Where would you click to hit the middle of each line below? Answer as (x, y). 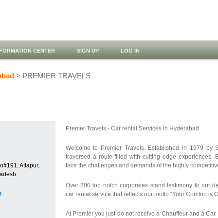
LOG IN (130, 51)
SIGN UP (88, 51)
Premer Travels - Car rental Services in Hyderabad (132, 128)
